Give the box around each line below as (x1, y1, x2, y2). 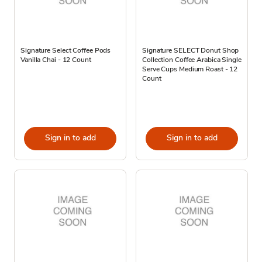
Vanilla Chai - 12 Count (20, 54, 91, 64)
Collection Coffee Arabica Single (142, 54, 242, 64)
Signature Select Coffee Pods (20, 45, 111, 55)
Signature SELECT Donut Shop (142, 45, 239, 55)
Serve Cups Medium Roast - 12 (142, 64, 238, 74)
